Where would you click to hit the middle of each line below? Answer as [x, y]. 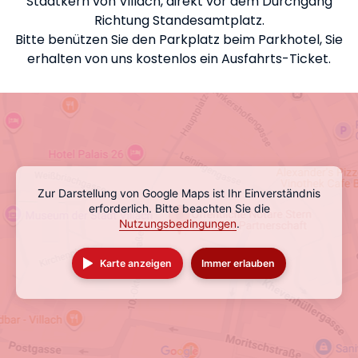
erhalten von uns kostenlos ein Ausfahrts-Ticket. [179, 59]
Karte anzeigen [136, 263]
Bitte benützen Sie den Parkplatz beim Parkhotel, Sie [179, 40]
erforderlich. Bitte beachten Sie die [179, 209]
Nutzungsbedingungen [177, 224]
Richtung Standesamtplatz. [179, 20]
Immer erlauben [239, 263]
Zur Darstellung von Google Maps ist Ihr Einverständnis [179, 193]
